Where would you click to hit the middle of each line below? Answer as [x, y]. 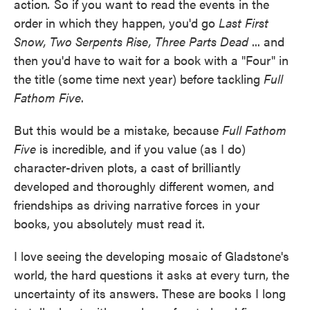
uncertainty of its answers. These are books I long [150, 293]
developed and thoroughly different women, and [144, 186]
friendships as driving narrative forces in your [137, 204]
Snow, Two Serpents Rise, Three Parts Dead [133, 41]
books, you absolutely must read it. [109, 223]
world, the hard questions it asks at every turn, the [152, 274]
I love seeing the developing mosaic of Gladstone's [152, 256]
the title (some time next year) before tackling [139, 79]
